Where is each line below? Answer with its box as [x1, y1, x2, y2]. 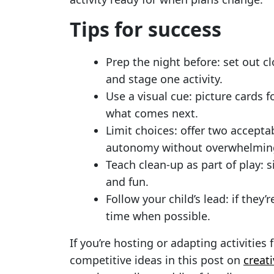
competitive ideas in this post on [70, 253, 243, 267]
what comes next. [106, 106, 198, 120]
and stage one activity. [106, 72, 223, 86]
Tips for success [70, 16, 221, 42]
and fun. [106, 174, 149, 189]
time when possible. [106, 209, 210, 223]
